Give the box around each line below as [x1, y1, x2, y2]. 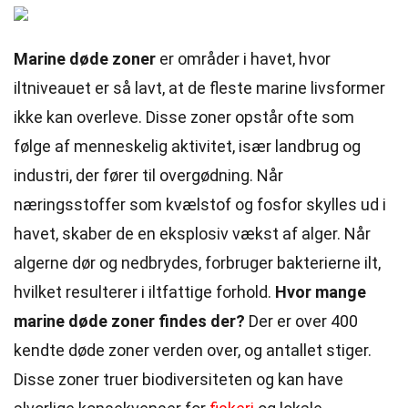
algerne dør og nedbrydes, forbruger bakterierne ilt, [14, 253, 381, 272]
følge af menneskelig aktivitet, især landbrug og [14, 137, 361, 156]
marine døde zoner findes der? [14, 311, 245, 331]
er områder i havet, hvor [156, 49, 331, 68]
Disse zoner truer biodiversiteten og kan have [14, 370, 343, 389]
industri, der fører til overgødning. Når [14, 166, 283, 185]
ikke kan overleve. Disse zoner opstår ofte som [14, 107, 354, 127]
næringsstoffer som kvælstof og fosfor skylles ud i [14, 195, 386, 214]
